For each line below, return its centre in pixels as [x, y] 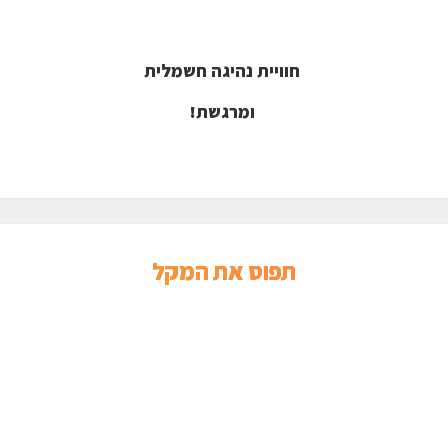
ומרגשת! [224, 111]
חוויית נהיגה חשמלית [224, 70]
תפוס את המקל [224, 270]
